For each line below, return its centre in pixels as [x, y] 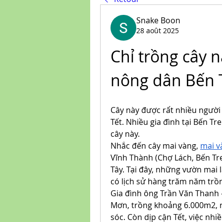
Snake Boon [158, 20]
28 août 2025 [158, 30]
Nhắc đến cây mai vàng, [155, 146]
